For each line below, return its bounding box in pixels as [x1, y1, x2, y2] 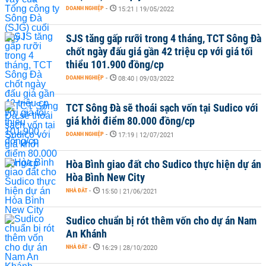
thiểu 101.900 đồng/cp [66, 58, 164, 71]
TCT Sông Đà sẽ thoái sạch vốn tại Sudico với [66, 102, 258, 114]
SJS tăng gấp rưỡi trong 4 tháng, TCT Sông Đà [66, 32, 261, 45]
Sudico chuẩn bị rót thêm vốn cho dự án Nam [66, 214, 256, 227]
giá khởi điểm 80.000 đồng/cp [66, 115, 195, 127]
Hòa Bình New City [66, 171, 145, 183]
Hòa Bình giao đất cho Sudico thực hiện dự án [66, 158, 261, 170]
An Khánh [66, 227, 107, 240]
